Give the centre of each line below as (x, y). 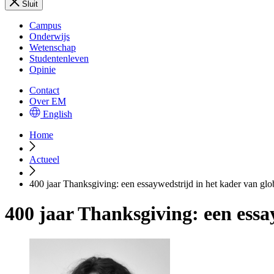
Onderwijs (50, 36)
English (57, 114)
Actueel (44, 159)
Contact (44, 90)
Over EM (48, 101)
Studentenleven (59, 58)
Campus (45, 25)
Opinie (43, 69)
